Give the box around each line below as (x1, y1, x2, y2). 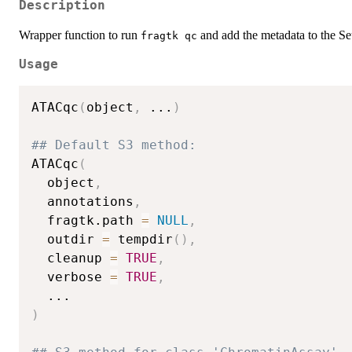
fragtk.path (31, 213, 141, 229)
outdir (31, 232, 102, 247)
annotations (31, 194, 134, 210)
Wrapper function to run (19, 28, 141, 42)
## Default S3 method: (31, 137, 196, 153)
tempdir (110, 232, 173, 247)
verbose (31, 269, 110, 285)
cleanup (31, 251, 110, 266)
